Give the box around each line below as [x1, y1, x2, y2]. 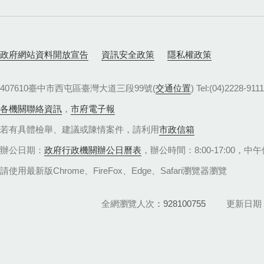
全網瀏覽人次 [101, 198, 154, 209]
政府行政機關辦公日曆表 [44, 145, 141, 156]
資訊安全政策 [101, 49, 154, 60]
